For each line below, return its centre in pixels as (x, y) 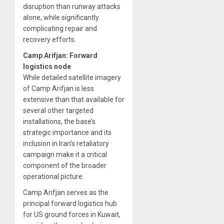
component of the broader (65, 165)
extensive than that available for (74, 99)
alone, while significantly (61, 17)
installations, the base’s (59, 121)
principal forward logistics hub (70, 203)
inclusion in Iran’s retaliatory (66, 143)
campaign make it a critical (65, 154)
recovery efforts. (49, 39)
